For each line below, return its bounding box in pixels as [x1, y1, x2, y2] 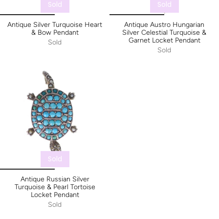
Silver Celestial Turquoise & [122, 28, 206, 37]
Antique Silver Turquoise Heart [7, 21, 102, 29]
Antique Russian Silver [20, 175, 89, 184]
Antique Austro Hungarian [124, 21, 204, 29]
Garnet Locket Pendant [128, 36, 200, 45]
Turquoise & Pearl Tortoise [14, 183, 95, 192]
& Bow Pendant [31, 28, 79, 37]
